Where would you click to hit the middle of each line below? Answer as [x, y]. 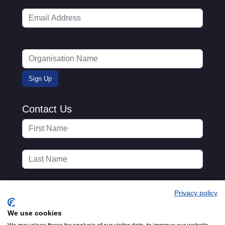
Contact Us [47, 109]
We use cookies [35, 213]
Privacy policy [196, 193]
